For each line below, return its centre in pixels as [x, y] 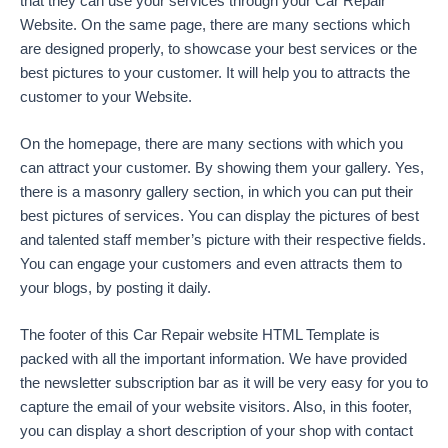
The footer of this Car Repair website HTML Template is [200, 335]
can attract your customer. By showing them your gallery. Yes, [222, 167]
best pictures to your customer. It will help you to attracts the [215, 72]
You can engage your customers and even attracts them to [211, 263]
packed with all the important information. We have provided [213, 359]
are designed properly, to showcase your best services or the [218, 48]
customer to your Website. [106, 96]
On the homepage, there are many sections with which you [211, 143]
